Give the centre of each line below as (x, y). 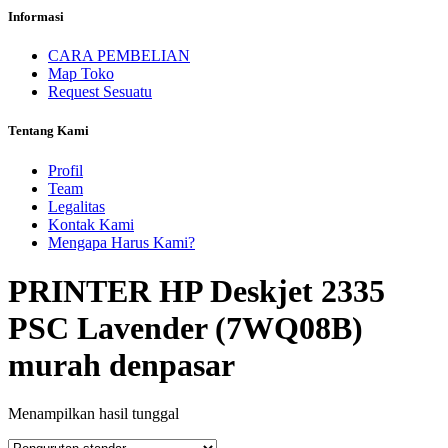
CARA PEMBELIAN (119, 56)
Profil (65, 170)
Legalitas (76, 206)
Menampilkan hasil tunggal (93, 414)
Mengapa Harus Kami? (121, 242)
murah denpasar (121, 364)
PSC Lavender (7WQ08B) (185, 327)
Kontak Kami (91, 224)
